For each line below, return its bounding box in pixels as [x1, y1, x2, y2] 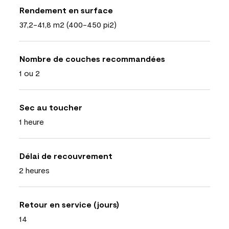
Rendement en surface [19, 5, 113, 15]
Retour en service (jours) [19, 199, 119, 209]
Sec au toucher [19, 102, 82, 112]
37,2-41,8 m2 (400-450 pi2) [19, 19, 117, 29]
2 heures [19, 165, 50, 175]
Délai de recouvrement [19, 150, 112, 161]
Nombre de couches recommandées [19, 53, 165, 63]
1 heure [19, 116, 44, 126]
